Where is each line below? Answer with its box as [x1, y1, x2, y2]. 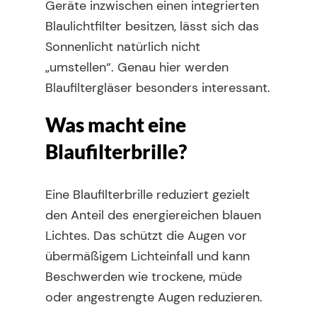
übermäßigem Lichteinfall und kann [45, 248, 250, 265]
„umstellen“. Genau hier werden [45, 59, 229, 76]
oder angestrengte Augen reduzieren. [45, 289, 263, 306]
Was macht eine [45, 113, 186, 137]
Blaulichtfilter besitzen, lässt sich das [45, 18, 259, 35]
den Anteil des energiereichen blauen [45, 207, 261, 224]
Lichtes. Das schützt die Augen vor [45, 227, 247, 244]
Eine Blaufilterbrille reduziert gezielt [45, 186, 250, 203]
